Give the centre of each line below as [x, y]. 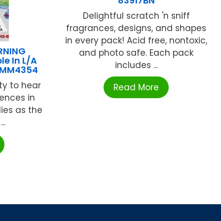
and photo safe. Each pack [136, 53]
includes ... [136, 65]
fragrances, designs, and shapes [136, 28]
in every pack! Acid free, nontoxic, [136, 41]
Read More [136, 88]
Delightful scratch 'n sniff [136, 16]
